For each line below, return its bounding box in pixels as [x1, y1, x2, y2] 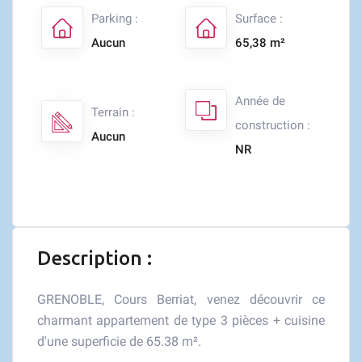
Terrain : [91, 105, 135, 120]
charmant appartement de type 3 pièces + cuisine [37, 313, 325, 328]
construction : [235, 118, 310, 133]
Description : [37, 247, 152, 269]
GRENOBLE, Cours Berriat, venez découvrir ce [37, 292, 325, 307]
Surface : [235, 11, 283, 26]
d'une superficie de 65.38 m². [37, 334, 201, 349]
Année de [235, 94, 285, 108]
